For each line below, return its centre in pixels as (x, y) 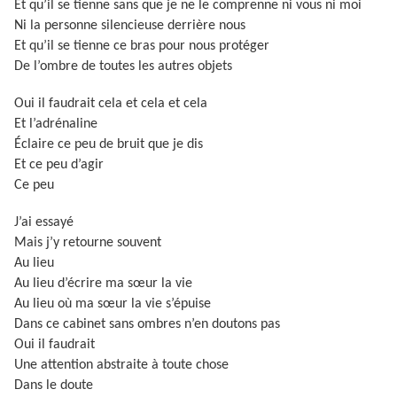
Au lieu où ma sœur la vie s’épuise (113, 304)
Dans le (37, 385)
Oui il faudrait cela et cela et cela (111, 104)
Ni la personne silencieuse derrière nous (130, 26)
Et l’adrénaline (56, 124)
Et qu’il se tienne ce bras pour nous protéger (142, 46)
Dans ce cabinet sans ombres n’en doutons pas (147, 324)
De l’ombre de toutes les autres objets (123, 66)
